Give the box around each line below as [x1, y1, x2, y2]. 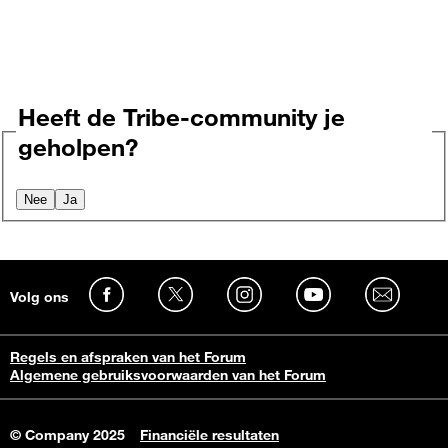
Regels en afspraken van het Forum [10, 347, 246, 366]
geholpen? [18, 132, 138, 163]
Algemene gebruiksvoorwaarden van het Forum [10, 365, 326, 384]
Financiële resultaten [140, 425, 279, 444]
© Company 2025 [10, 425, 125, 444]
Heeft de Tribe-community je [18, 102, 345, 133]
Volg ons [10, 287, 69, 306]
